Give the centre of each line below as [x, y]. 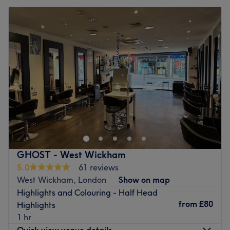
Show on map [144, 179]
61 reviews [99, 167]
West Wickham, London [62, 179]
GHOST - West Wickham [71, 155]
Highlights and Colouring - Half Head [87, 192]
